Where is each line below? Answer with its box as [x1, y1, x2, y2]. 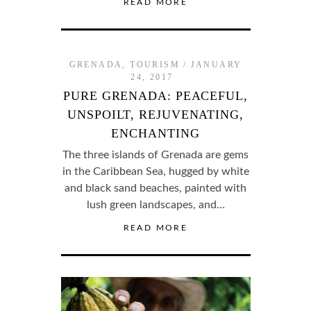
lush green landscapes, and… [86, 199, 225, 211]
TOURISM [130, 60, 180, 70]
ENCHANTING [111, 126, 200, 141]
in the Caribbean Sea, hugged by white [62, 166, 249, 178]
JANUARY [190, 60, 242, 70]
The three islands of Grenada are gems [62, 149, 249, 161]
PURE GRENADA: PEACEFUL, [63, 89, 248, 103]
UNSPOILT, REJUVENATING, [67, 108, 244, 122]
